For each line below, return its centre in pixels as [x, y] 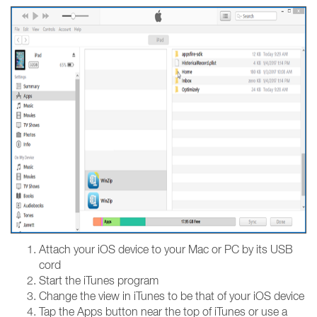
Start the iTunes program [99, 280]
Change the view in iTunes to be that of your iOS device [172, 296]
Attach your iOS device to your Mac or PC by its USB [166, 249]
